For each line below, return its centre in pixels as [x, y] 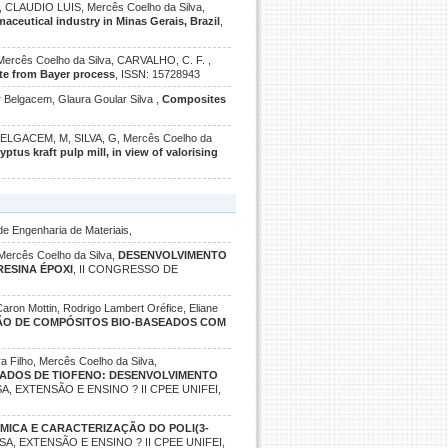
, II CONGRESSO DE [126, 269]
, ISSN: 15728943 [158, 74]
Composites [194, 99]
